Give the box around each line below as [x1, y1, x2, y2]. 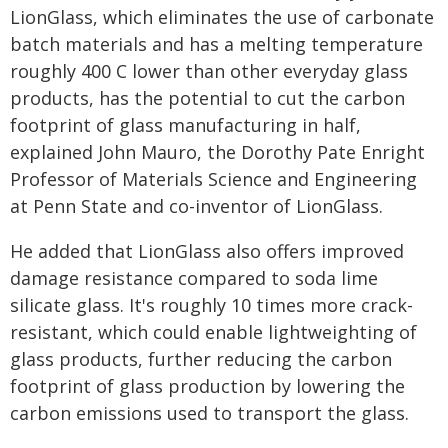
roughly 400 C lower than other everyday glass [10, 59, 408, 83]
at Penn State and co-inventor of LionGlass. [10, 194, 383, 218]
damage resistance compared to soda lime [10, 266, 378, 290]
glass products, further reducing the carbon [10, 347, 392, 371]
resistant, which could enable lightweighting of [10, 320, 417, 344]
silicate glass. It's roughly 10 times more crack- [10, 293, 413, 317]
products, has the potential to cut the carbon [10, 86, 405, 110]
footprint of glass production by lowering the [10, 374, 405, 398]
